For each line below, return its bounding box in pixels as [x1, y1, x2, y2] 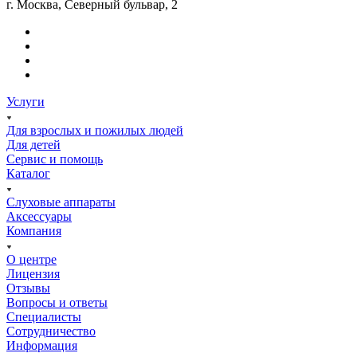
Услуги [6, 95, 45, 108]
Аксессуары [6, 210, 72, 223]
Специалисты [6, 310, 81, 324]
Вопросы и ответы [6, 296, 108, 309]
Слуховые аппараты [6, 195, 116, 209]
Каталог [6, 167, 50, 180]
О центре [6, 253, 57, 266]
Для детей [6, 138, 61, 151]
